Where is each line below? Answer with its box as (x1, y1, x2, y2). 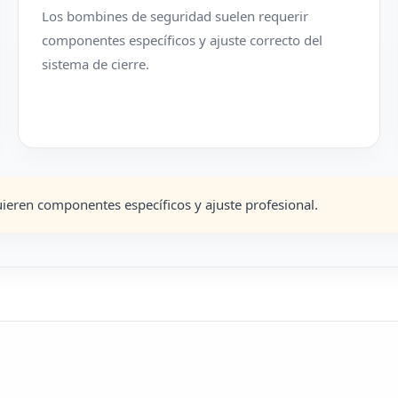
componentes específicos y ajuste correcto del (42, 31, 323, 49)
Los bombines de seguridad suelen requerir (42, 7, 309, 25)
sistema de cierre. (42, 55, 150, 73)
